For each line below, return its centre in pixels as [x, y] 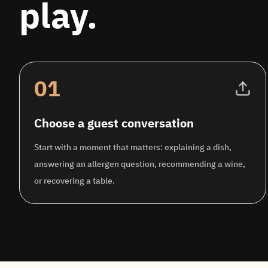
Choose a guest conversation [114, 123]
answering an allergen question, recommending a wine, [140, 164]
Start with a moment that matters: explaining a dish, [133, 147]
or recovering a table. [74, 181]
